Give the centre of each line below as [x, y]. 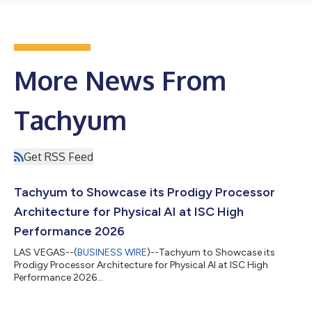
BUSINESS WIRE [112, 252]
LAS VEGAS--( [46, 252]
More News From [120, 80]
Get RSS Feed [58, 157]
